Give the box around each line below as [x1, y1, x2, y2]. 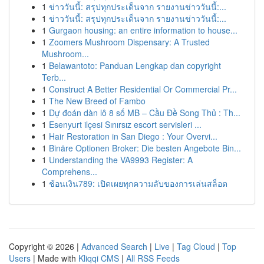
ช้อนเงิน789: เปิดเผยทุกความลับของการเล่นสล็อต [49, 177, 227, 189]
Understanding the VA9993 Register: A [49, 154, 193, 166]
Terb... [42, 71, 66, 83]
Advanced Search [81, 240, 147, 252]
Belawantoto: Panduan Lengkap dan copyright [49, 60, 221, 71]
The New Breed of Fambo [49, 95, 146, 107]
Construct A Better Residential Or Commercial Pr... [49, 83, 237, 95]
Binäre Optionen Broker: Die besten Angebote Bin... [49, 142, 241, 154]
